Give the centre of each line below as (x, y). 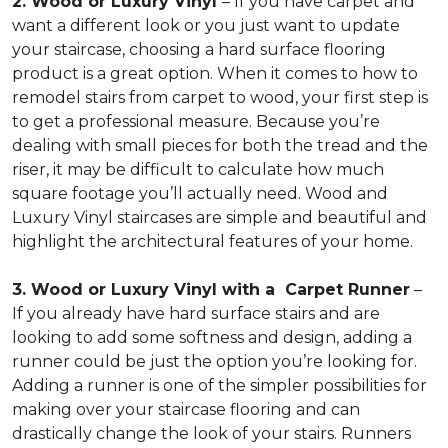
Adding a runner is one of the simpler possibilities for (219, 385)
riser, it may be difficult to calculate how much (198, 169)
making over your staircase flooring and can (186, 409)
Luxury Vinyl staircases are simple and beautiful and (219, 217)
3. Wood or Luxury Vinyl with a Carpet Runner (211, 289)
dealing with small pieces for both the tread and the (220, 145)
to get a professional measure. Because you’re (196, 121)
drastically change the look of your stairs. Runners (211, 433)
